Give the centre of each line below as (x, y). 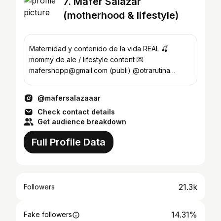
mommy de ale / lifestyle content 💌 (56, 59)
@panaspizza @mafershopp (75, 81)
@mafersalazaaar (69, 98)
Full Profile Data (69, 142)
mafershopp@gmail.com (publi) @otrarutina (81, 70)
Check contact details (76, 112)
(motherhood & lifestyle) (121, 15)
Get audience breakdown (82, 122)
